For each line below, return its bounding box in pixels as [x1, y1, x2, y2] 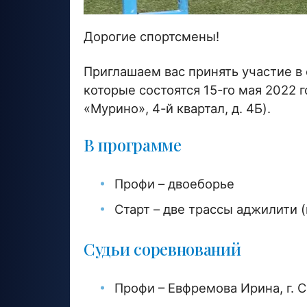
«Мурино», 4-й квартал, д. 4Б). [84, 100, 271, 116]
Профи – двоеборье [114, 175, 234, 191]
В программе [84, 133, 182, 156]
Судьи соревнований [84, 237, 241, 260]
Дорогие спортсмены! [84, 28, 219, 44]
